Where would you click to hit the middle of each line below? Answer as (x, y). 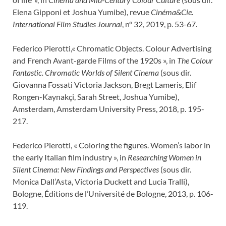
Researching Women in (164, 157)
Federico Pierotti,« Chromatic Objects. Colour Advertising (112, 48)
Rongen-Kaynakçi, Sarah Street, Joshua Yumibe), (96, 96)
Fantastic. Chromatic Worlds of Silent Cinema (86, 72)
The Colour (195, 60)
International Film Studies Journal (67, 24)
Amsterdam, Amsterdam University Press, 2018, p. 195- (108, 108)
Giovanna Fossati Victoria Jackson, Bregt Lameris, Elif (104, 84)
